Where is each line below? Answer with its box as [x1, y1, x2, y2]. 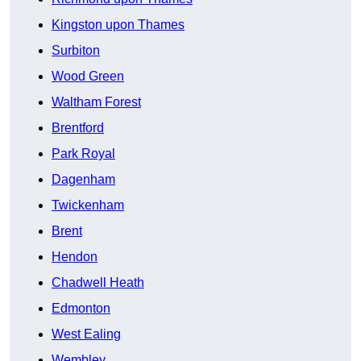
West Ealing [52, 327, 121, 342]
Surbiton [52, 44, 100, 58]
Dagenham [52, 172, 115, 187]
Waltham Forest [52, 95, 141, 110]
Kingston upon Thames [52, 18, 185, 32]
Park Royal [52, 147, 115, 161]
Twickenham [52, 198, 124, 213]
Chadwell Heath [52, 276, 144, 290]
